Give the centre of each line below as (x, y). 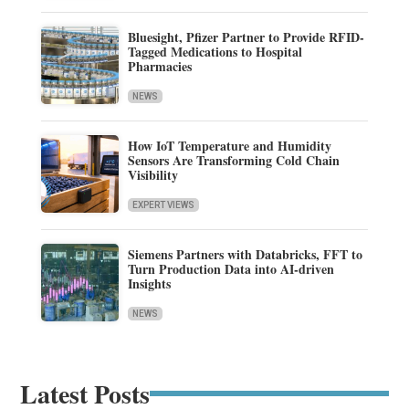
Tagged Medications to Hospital (215, 51)
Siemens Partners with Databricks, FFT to (245, 254)
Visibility (152, 174)
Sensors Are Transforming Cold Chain (233, 160)
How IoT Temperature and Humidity (229, 145)
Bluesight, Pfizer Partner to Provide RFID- (246, 37)
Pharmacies (159, 66)
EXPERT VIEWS (163, 204)
